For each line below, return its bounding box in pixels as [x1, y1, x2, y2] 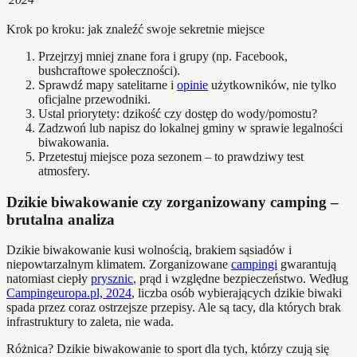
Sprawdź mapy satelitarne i [38, 77, 177, 92]
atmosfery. [38, 163, 90, 178]
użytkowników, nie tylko [208, 77, 336, 92]
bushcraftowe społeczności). [38, 63, 180, 77]
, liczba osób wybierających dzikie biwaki [131, 286, 342, 300]
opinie [177, 77, 208, 92]
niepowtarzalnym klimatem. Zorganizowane [6, 257, 231, 272]
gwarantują [277, 257, 336, 272]
